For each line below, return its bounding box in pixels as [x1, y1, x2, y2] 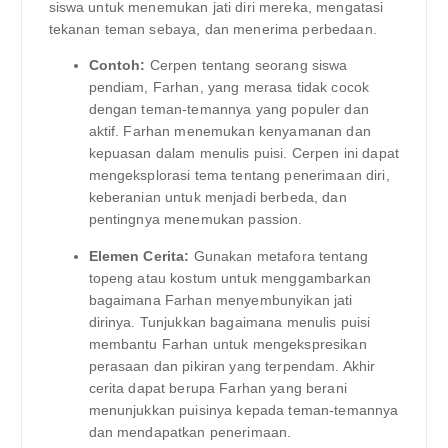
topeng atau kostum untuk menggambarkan [88, 269, 371, 286]
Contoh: [88, 57, 146, 74]
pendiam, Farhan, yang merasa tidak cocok [88, 79, 370, 96]
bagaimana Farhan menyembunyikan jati [88, 291, 353, 308]
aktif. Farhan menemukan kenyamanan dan [88, 123, 371, 140]
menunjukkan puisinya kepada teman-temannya [88, 401, 399, 418]
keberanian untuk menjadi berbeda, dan [88, 189, 347, 206]
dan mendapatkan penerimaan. [88, 423, 292, 440]
